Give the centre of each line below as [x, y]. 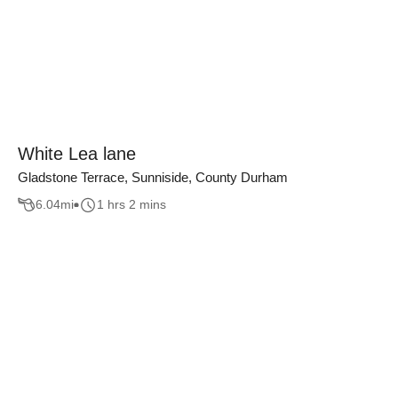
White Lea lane [77, 154]
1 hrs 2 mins [131, 205]
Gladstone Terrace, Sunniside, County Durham [153, 177]
